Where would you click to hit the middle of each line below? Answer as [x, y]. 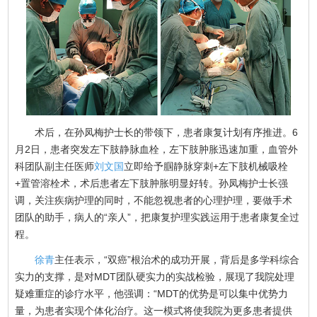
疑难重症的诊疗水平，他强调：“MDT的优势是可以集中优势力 [152, 293]
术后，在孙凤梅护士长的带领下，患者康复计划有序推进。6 [157, 132]
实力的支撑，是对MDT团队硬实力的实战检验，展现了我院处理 [155, 276]
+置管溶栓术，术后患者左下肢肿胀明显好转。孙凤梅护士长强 [152, 183]
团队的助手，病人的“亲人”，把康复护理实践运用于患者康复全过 [157, 217]
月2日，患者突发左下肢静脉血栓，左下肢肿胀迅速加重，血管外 [157, 149]
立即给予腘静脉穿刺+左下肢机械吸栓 [206, 166]
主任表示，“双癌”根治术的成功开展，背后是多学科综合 [177, 259]
